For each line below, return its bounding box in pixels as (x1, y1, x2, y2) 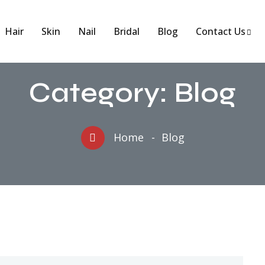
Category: (29, 76, 174, 109)
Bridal (113, 25, 140, 38)
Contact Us (195, 25, 245, 38)
